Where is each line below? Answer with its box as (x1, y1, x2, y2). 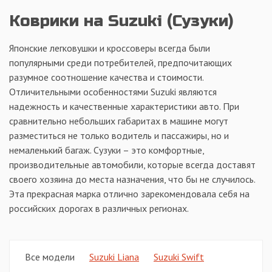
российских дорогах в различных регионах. (9, 202, 189, 215)
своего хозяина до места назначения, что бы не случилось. (9, 173, 255, 186)
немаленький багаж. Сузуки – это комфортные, (9, 144, 204, 157)
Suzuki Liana (89, 251, 139, 263)
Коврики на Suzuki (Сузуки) (9, 12, 233, 30)
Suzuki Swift (154, 251, 204, 263)
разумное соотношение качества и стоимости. (9, 71, 203, 84)
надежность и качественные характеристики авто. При (9, 100, 239, 113)
